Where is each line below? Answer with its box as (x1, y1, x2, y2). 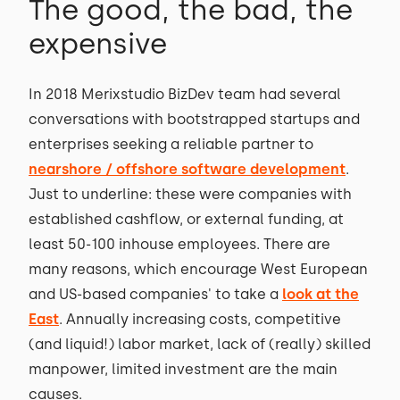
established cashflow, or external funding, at (29, 211, 344, 228)
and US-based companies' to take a (29, 286, 282, 303)
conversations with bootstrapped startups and (29, 111, 360, 128)
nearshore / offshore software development (29, 161, 346, 178)
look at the (282, 286, 359, 303)
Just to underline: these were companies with (29, 186, 352, 203)
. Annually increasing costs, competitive (59, 311, 341, 328)
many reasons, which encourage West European (29, 261, 368, 278)
